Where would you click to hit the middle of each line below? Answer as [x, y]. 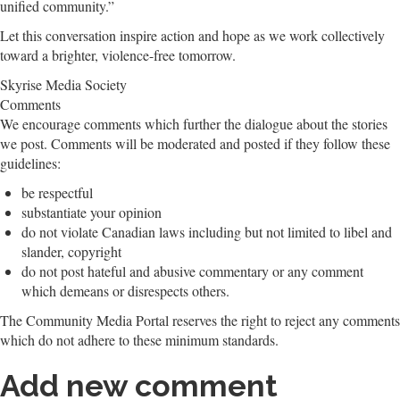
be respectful [57, 193]
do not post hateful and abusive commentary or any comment [192, 271]
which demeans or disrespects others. [125, 291]
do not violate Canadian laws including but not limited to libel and [207, 232]
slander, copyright [71, 252]
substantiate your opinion [92, 212]
